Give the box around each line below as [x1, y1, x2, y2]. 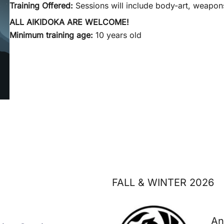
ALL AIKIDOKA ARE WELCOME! [9, 17, 129, 27]
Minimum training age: [9, 30, 93, 40]
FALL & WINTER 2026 [112, 176, 214, 188]
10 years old [93, 30, 141, 40]
